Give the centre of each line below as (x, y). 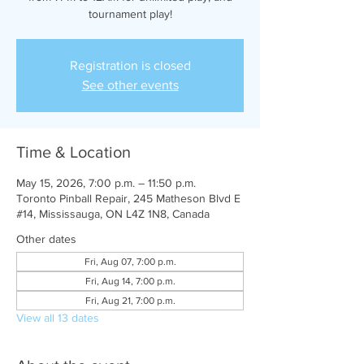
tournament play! (130, 14)
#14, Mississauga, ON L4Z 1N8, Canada (113, 214)
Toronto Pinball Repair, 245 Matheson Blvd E (128, 198)
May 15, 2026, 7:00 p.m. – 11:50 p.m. (106, 183)
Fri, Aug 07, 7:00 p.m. (130, 262)
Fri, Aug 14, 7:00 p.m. (130, 281)
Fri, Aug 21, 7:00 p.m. (130, 301)
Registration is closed (130, 65)
